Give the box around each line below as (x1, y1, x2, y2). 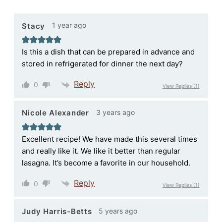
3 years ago (96, 108, 135, 116)
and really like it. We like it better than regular (22, 146, 181, 156)
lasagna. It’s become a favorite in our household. (22, 158, 191, 167)
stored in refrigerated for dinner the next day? (22, 59, 183, 69)
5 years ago (99, 206, 138, 215)
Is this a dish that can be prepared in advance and (22, 47, 195, 57)
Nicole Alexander (22, 108, 89, 118)
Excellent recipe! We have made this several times (22, 134, 198, 144)
